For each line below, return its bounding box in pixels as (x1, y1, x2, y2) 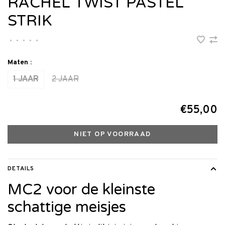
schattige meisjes (8, 198, 126, 216)
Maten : (8, 58, 32, 67)
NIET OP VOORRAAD (74, 130, 151, 139)
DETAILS (8, 165, 34, 173)
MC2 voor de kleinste (8, 181, 155, 199)
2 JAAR (52, 74, 79, 85)
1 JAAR (13, 74, 39, 85)
